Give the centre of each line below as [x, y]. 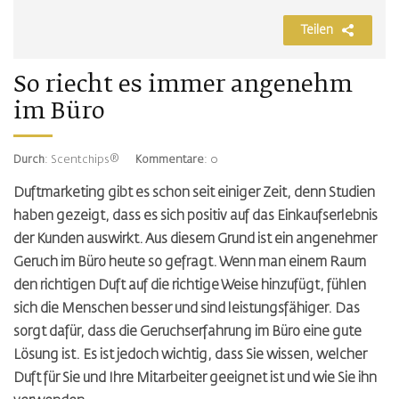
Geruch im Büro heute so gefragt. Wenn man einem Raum [190, 262]
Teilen [317, 30]
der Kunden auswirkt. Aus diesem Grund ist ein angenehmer [195, 239]
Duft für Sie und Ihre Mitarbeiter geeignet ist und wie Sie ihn [195, 378]
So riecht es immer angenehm [183, 85]
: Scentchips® [82, 160]
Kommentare [170, 160]
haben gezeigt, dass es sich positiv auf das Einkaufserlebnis [195, 216]
